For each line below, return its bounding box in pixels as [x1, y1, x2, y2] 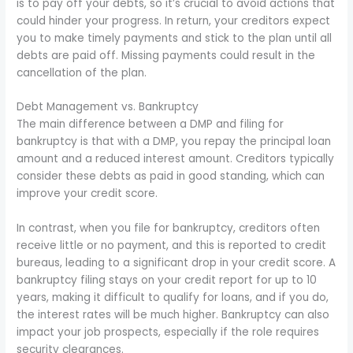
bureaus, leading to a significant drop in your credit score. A [17, 255, 336, 271]
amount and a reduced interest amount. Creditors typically [17, 151, 335, 167]
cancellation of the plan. [17, 65, 147, 80]
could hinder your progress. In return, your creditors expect [17, 13, 331, 28]
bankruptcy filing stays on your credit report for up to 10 [17, 273, 318, 288]
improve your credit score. [17, 186, 158, 202]
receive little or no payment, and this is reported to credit [17, 238, 327, 254]
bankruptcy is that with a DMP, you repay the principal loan [17, 134, 332, 150]
